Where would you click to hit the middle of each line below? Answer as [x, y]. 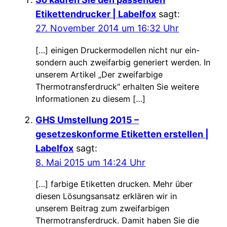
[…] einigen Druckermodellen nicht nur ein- [118, 50]
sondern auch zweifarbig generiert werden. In [123, 62]
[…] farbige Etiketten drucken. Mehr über [114, 184]
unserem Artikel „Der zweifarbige [99, 74]
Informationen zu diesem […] [91, 99]
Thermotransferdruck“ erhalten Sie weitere [118, 86]
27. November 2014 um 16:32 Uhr [107, 28]
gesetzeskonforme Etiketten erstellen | [122, 134]
